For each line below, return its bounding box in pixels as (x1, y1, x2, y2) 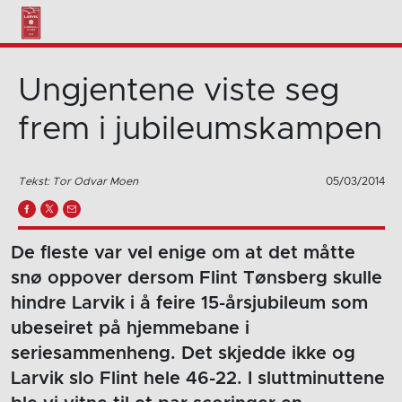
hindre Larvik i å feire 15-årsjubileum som (11, 293, 368, 312)
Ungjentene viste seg (17, 74, 340, 107)
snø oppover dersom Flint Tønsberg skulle (11, 268, 382, 287)
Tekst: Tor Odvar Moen (17, 175, 138, 187)
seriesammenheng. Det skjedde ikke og (11, 344, 355, 363)
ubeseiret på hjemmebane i (11, 319, 249, 337)
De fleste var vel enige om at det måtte (11, 243, 355, 262)
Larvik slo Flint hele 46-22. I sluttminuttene (11, 369, 385, 388)
